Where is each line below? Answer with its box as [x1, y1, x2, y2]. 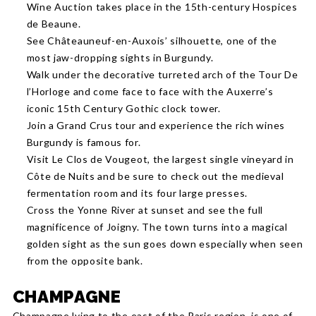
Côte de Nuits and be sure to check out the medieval [26, 170, 284, 182]
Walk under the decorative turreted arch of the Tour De [26, 68, 298, 80]
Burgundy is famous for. [26, 136, 141, 148]
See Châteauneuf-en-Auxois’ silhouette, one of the [26, 35, 277, 47]
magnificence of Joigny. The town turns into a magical [26, 221, 288, 233]
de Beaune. [26, 18, 81, 30]
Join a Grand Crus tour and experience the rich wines [26, 119, 285, 131]
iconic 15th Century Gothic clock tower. [26, 102, 221, 114]
